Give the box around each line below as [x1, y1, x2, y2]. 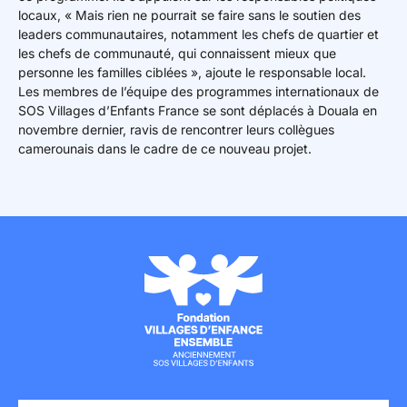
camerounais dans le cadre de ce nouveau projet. [18, 140, 312, 156]
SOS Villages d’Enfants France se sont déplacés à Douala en [18, 102, 377, 118]
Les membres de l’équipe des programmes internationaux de [18, 83, 379, 99]
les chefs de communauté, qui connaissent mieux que [18, 45, 336, 61]
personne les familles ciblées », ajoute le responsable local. [18, 64, 366, 80]
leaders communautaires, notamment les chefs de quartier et [18, 25, 379, 42]
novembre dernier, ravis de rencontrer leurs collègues [18, 121, 334, 137]
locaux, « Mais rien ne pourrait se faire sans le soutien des [18, 6, 361, 23]
